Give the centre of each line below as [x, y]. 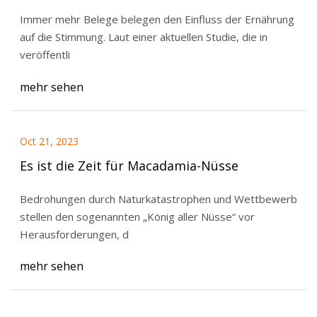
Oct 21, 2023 [49, 142]
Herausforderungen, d [74, 234]
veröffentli [45, 55]
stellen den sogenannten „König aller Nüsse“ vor [137, 216]
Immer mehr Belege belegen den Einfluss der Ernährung [157, 19]
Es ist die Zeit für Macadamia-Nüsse [129, 165]
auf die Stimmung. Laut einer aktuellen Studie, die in [64, 37]
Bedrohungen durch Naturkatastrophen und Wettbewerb [158, 198]
